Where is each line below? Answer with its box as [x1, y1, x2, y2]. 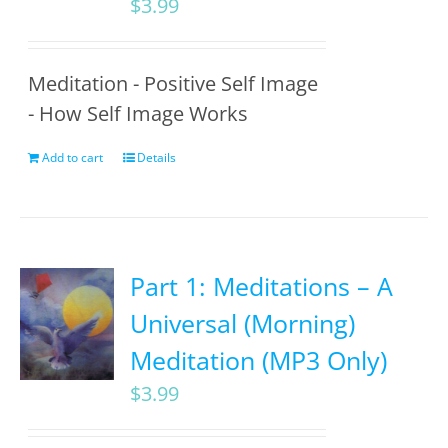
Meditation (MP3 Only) [130, 343, 388, 377]
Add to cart [42, 149, 104, 166]
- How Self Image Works [28, 100, 249, 127]
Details [137, 149, 177, 166]
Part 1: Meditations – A [130, 269, 394, 303]
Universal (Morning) [130, 306, 356, 340]
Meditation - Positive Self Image [28, 70, 319, 97]
